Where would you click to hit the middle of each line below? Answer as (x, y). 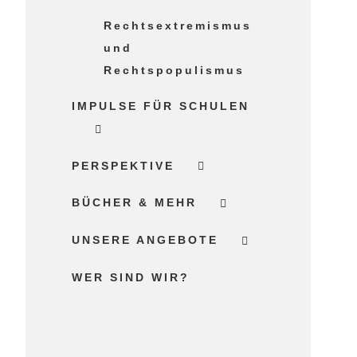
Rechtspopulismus (175, 70)
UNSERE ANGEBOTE (145, 240)
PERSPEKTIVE (124, 165)
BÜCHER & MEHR (135, 203)
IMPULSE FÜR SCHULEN (161, 106)
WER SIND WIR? (131, 277)
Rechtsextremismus (178, 25)
